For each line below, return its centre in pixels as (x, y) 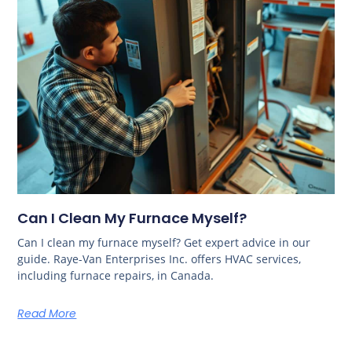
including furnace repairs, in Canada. (116, 276)
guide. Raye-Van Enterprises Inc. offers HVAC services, (159, 259)
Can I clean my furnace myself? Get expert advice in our (164, 243)
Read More (47, 314)
